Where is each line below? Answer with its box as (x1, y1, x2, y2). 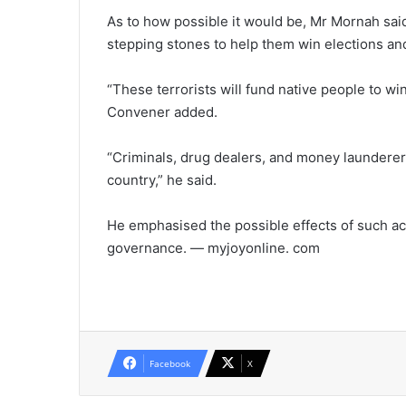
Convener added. (107, 103, 217, 121)
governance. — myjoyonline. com (107, 239, 320, 257)
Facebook (150, 357, 190, 371)
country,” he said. (107, 171, 217, 189)
